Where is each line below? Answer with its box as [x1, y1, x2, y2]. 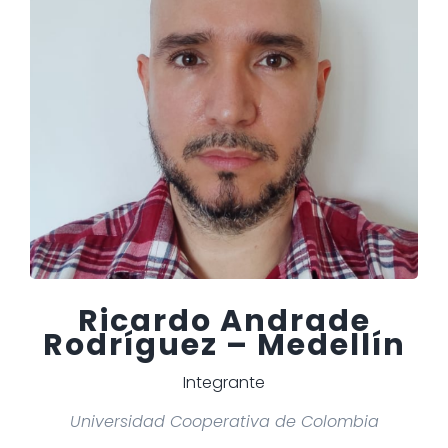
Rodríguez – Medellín [42, 323, 406, 366]
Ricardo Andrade [77, 299, 371, 342]
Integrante [183, 370, 265, 394]
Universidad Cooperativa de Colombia [69, 409, 379, 433]
